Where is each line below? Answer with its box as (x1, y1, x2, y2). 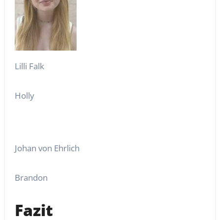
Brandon (14, 171, 48, 183)
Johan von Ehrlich (14, 142, 80, 154)
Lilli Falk (14, 60, 44, 72)
